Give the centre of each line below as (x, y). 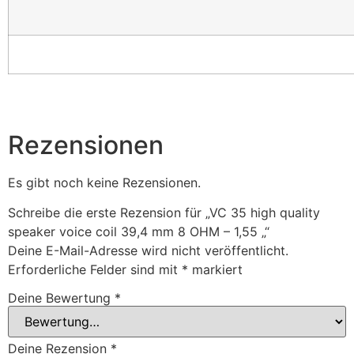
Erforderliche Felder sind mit (95, 270)
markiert (215, 270)
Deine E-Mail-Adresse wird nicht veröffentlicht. (148, 251)
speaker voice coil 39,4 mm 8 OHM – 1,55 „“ (139, 232)
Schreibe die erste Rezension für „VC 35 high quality (164, 213)
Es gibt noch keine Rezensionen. (104, 182)
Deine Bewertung (61, 298)
